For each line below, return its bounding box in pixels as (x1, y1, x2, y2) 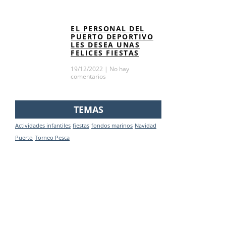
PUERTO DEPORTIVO (71, 32, 153, 42)
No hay (108, 65, 129, 74)
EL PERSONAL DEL (71, 24, 145, 34)
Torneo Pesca (35, 134, 70, 141)
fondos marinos (91, 122, 133, 129)
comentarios (71, 72, 106, 81)
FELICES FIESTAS (71, 48, 139, 58)
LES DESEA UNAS (71, 40, 140, 50)
